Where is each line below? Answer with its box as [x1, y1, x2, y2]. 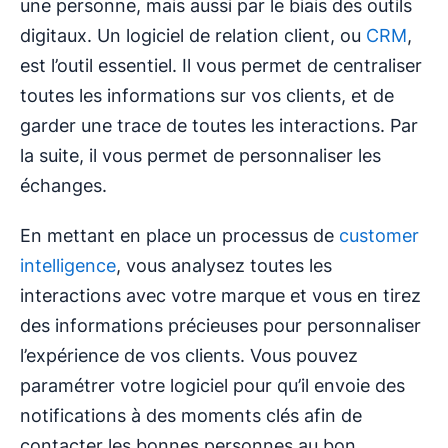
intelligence [20, 255, 116, 277]
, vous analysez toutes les [116, 255, 332, 277]
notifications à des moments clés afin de [20, 405, 362, 427]
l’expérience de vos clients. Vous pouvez [20, 345, 358, 367]
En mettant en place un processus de [20, 225, 334, 247]
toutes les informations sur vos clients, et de [20, 85, 394, 107]
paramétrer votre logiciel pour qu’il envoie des [20, 375, 405, 397]
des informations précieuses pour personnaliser [20, 315, 421, 337]
